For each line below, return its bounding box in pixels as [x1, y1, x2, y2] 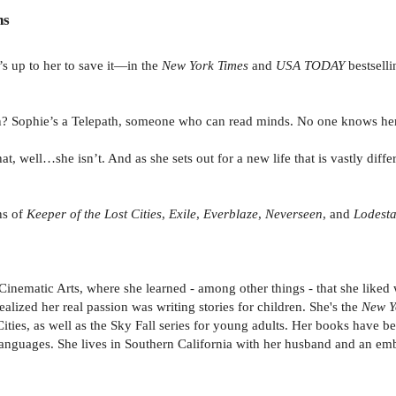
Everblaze [203, 205, 258, 221]
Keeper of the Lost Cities [27, 205, 162, 221]
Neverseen [265, 205, 323, 221]
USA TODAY [276, 57, 345, 72]
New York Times [162, 57, 248, 72]
